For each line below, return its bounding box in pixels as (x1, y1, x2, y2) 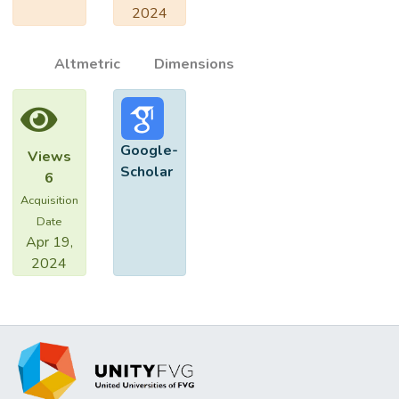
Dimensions (154, 54, 235, 74)
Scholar (120, 162, 174, 182)
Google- (120, 141, 179, 160)
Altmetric (53, 54, 120, 74)
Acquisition (20, 192, 78, 208)
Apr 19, (25, 232, 73, 252)
